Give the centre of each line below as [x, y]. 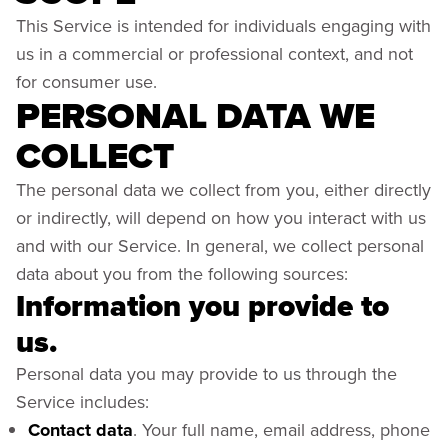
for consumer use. [86, 81]
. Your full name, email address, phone [281, 429]
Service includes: [82, 401]
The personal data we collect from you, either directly [223, 189]
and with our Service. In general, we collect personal [220, 245]
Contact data [80, 430]
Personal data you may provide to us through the [206, 373]
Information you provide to [202, 306]
